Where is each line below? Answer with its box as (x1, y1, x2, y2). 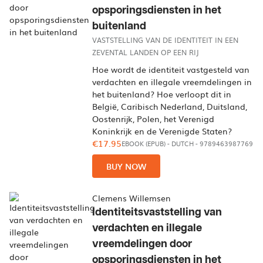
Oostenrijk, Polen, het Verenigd (92, 113, 215, 124)
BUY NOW (106, 160, 147, 173)
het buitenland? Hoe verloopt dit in (92, 88, 232, 100)
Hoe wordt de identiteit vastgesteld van (92, 63, 250, 75)
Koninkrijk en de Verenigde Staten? (92, 125, 232, 137)
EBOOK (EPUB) (122, 139, 166, 149)
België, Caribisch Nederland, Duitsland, (92, 100, 248, 112)
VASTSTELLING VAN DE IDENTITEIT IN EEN (92, 35, 239, 45)
